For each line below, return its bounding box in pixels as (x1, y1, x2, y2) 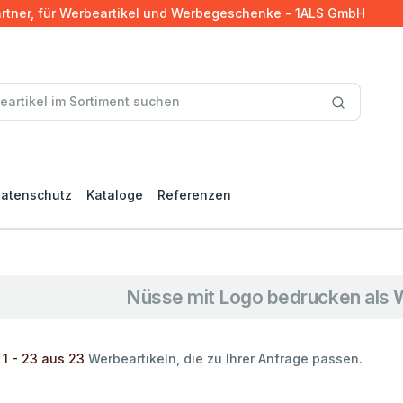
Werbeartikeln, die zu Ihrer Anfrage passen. (85, 350, 363, 366)
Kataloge (86, 187, 143, 202)
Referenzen (157, 187, 231, 202)
